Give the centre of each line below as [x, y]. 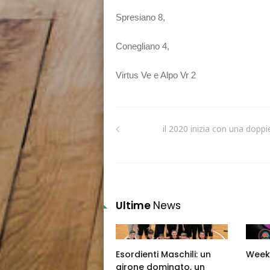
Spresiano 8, [140, 17]
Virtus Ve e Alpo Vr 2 [156, 75]
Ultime [134, 205]
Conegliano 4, [143, 46]
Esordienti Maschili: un [163, 254]
